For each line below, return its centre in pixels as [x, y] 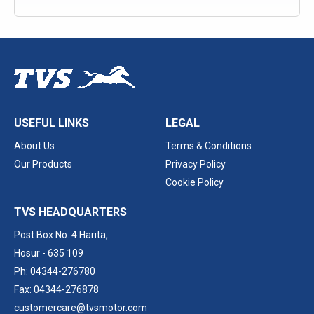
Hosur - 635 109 [49, 253]
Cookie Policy [194, 183]
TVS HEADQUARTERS [70, 212]
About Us [34, 146]
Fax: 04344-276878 [56, 290]
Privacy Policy [196, 164]
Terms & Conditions [209, 146]
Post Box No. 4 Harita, [61, 235]
